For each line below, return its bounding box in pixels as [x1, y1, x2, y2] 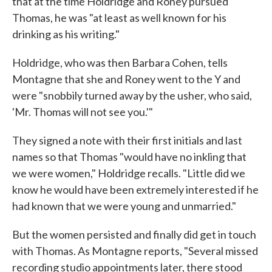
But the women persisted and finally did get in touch [12, 228, 256, 241]
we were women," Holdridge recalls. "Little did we [12, 166, 245, 180]
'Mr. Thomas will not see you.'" [12, 105, 153, 118]
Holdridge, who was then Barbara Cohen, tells [12, 56, 228, 69]
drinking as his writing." [12, 27, 120, 41]
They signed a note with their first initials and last [12, 134, 242, 147]
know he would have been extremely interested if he [12, 183, 259, 196]
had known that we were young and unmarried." [12, 199, 236, 212]
